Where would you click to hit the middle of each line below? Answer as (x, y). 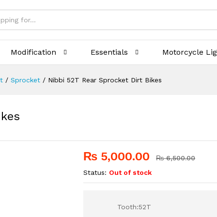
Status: (95, 172)
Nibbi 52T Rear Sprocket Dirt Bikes (105, 80)
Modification (34, 52)
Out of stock (131, 172)
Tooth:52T (134, 207)
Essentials (109, 52)
